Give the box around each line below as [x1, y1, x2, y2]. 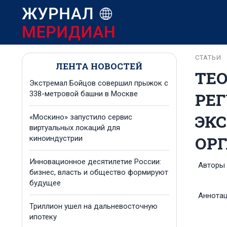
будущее [29, 178, 61, 187]
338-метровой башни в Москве [29, 89, 138, 98]
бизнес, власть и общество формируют [29, 168, 168, 177]
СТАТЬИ [195, 54, 221, 61]
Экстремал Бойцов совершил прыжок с [29, 79, 168, 88]
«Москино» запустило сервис [29, 112, 132, 122]
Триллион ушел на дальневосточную [29, 202, 158, 211]
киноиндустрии [29, 134, 83, 143]
